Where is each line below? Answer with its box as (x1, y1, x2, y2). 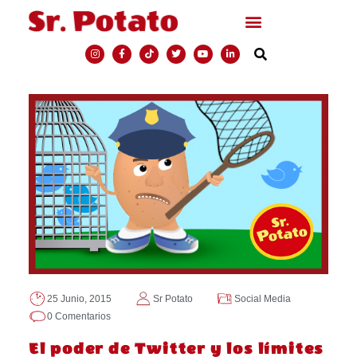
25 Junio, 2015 (46, 292, 112, 304)
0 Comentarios (46, 310, 111, 322)
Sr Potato (152, 292, 193, 304)
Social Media (233, 292, 291, 304)
